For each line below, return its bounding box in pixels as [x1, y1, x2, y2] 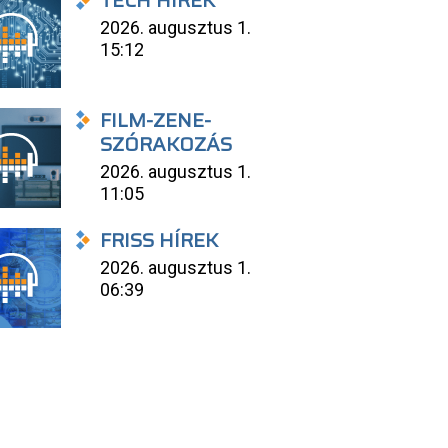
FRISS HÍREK [100, 224, 219, 256]
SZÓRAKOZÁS [100, 128, 233, 160]
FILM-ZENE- [100, 104, 212, 136]
